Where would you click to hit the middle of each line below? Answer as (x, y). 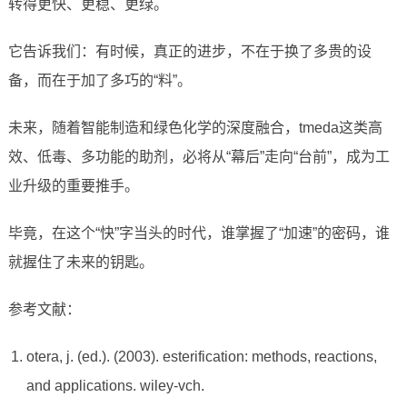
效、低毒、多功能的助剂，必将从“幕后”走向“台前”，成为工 (199, 157)
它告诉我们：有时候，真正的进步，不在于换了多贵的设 (189, 52)
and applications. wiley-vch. (115, 386)
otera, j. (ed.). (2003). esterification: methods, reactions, (201, 357)
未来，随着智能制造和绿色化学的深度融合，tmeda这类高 (195, 128)
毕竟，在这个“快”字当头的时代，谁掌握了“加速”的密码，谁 (199, 233)
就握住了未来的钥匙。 (80, 263)
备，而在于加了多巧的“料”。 (99, 81)
